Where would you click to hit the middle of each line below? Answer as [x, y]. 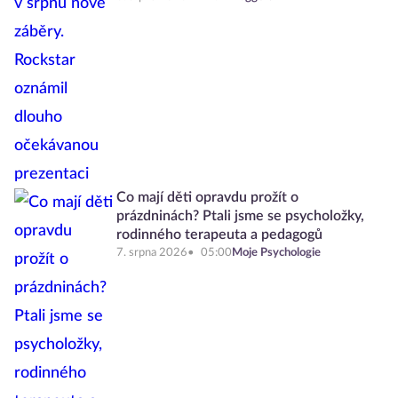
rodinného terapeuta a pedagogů [219, 235]
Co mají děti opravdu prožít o [207, 197]
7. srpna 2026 [152, 253]
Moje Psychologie [276, 253]
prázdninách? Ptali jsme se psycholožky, [240, 216]
